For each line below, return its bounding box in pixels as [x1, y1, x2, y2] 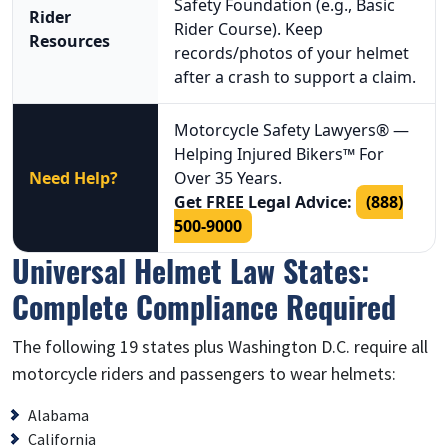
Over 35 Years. [174, 166, 282, 189]
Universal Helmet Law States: [12, 247, 369, 293]
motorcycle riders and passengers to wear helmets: [12, 361, 396, 385]
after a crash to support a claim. [174, 65, 416, 88]
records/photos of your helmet [174, 41, 409, 64]
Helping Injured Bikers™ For [174, 142, 384, 165]
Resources [29, 29, 110, 52]
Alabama [28, 404, 89, 425]
